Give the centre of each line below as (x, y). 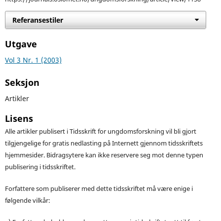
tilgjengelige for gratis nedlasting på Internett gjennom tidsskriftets (104, 143)
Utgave (21, 44)
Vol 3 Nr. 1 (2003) (33, 60)
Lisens (19, 118)
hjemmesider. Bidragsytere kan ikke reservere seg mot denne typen (104, 155)
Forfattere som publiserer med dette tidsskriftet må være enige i (99, 188)
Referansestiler (37, 20)
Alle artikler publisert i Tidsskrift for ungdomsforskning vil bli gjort (100, 131)
